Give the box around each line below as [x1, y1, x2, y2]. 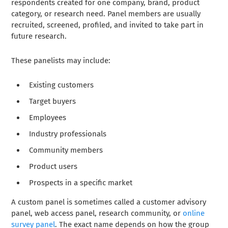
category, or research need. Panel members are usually [11, 9, 201, 18]
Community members [29, 145, 103, 155]
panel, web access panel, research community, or [11, 208, 183, 218]
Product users [29, 161, 78, 171]
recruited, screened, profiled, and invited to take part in [11, 20, 204, 30]
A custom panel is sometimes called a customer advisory [11, 197, 207, 207]
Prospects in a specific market [29, 178, 133, 187]
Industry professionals [29, 129, 107, 138]
